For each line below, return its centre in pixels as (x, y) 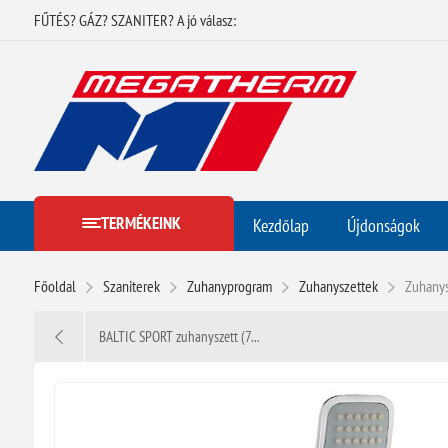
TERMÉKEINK (140, 223)
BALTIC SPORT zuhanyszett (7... (179, 336)
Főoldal (54, 285)
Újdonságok (383, 225)
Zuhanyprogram (229, 285)
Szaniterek (131, 285)
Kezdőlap (280, 225)
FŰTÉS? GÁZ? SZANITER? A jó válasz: (134, 20)
